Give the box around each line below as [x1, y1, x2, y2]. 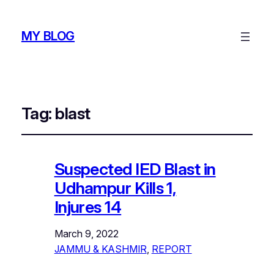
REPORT [151, 242, 192, 255]
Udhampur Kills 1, [54, 177, 177, 198]
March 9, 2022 [54, 227, 119, 240]
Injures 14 [54, 196, 122, 217]
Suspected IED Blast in [54, 158, 216, 179]
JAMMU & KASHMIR [54, 242, 147, 255]
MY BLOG [21, 29, 75, 44]
